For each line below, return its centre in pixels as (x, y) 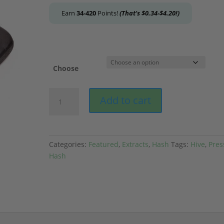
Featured (104, 144)
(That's (131, 13)
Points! (108, 13)
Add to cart (126, 100)
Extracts (135, 144)
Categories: (69, 144)
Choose (66, 68)
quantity (63, 139)
